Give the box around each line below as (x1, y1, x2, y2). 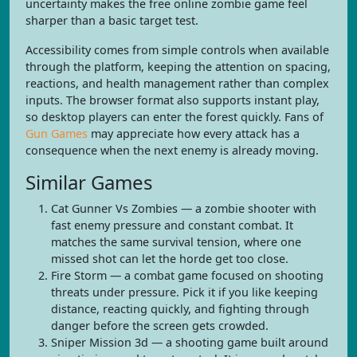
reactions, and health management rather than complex (25, 76, 329, 91)
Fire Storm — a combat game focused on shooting (51, 268, 324, 283)
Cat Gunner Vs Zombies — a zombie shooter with (51, 201, 316, 216)
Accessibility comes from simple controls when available (25, 42, 329, 57)
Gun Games (25, 126, 88, 141)
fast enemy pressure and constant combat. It (51, 218, 293, 233)
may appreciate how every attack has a (88, 126, 300, 141)
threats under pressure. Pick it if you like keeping (51, 284, 318, 300)
